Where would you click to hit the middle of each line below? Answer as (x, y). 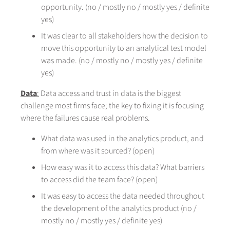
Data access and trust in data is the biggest (110, 94)
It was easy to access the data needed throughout (123, 196)
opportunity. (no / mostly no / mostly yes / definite (125, 7)
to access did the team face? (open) (99, 180)
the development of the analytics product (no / (119, 209)
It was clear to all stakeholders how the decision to (124, 36)
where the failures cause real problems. (85, 118)
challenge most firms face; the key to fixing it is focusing (112, 106)
